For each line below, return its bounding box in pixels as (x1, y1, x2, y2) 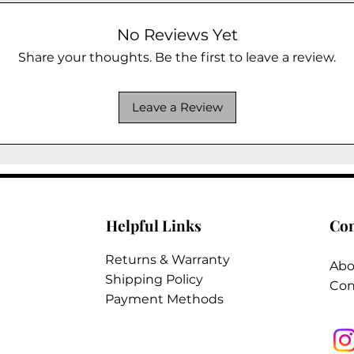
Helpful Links (105, 214, 201, 235)
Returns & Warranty (104, 251, 230, 267)
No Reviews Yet (116, 24, 238, 44)
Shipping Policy (104, 271, 203, 287)
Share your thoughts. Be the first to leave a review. (18, 49, 336, 65)
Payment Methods (104, 291, 224, 307)
